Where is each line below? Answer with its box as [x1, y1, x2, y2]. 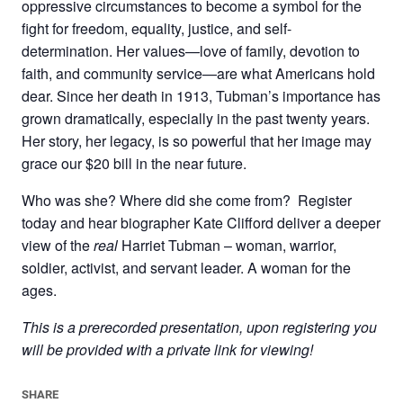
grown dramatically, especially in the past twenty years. [22, 108, 370, 129]
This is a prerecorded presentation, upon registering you [22, 317, 377, 337]
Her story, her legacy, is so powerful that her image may [22, 130, 372, 151]
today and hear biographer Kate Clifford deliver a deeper [22, 212, 381, 233]
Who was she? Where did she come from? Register [22, 190, 352, 210]
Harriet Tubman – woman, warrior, [121, 235, 336, 255]
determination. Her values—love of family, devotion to [22, 40, 360, 61]
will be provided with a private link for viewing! [22, 339, 313, 360]
